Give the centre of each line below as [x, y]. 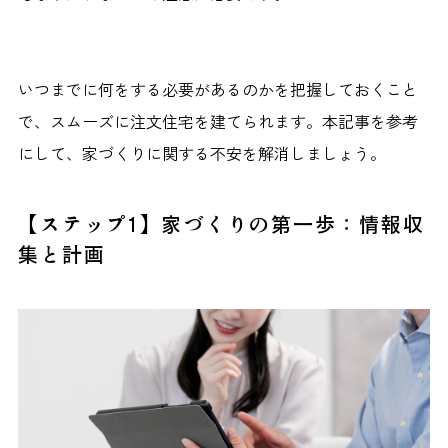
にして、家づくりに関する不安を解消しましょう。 [201, 152]
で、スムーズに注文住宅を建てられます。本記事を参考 [217, 120]
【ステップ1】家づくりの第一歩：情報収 [221, 223]
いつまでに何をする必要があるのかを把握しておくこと [217, 88]
